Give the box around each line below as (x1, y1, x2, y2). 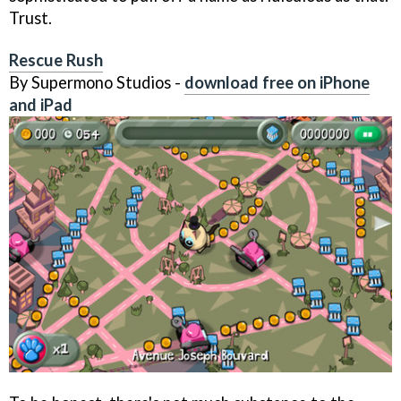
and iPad (9, 95, 73, 115)
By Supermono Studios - (9, 73, 184, 93)
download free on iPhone (184, 73, 370, 93)
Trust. (9, 8, 52, 29)
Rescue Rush (9, 50, 103, 71)
